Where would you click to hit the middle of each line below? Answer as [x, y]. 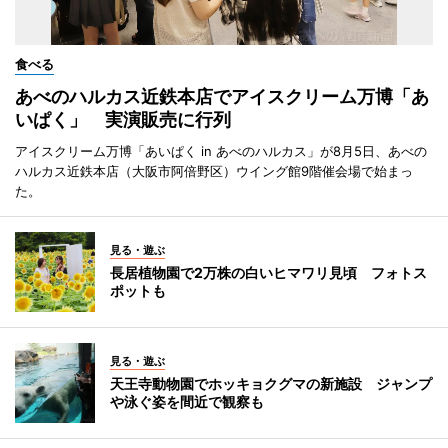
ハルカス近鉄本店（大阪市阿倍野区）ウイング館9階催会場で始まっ [214, 171]
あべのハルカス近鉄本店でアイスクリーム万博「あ [222, 97]
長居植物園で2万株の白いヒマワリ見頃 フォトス [268, 273]
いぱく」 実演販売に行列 [123, 120]
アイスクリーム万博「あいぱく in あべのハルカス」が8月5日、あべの [221, 151]
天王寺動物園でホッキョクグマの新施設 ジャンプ [271, 384]
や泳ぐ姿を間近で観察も [187, 402]
